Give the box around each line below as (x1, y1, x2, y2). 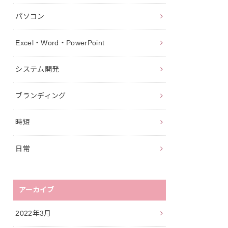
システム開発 (15, 65, 60, 73)
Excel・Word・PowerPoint (15, 38, 105, 47)
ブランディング (15, 91, 66, 100)
